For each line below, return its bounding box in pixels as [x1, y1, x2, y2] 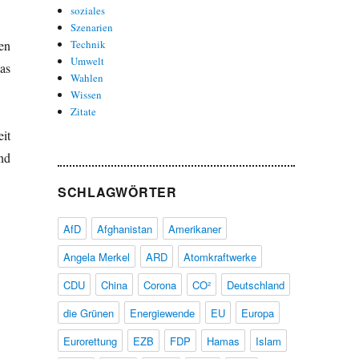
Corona [143, 276, 176, 292]
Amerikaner [167, 220, 221, 236]
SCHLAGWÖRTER [57, 182, 177, 201]
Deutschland [226, 276, 284, 292]
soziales [71, 2, 106, 18]
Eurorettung [63, 333, 117, 349]
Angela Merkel [63, 248, 130, 264]
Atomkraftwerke [183, 248, 256, 264]
